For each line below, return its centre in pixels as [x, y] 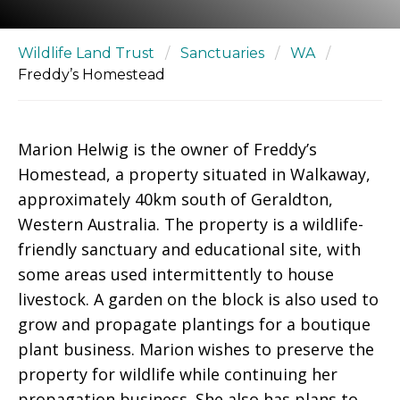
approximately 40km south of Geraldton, [175, 199]
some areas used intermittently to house [176, 274]
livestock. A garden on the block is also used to [198, 299]
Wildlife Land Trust [86, 53]
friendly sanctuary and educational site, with [189, 249]
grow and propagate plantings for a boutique [194, 324]
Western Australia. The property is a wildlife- [191, 224]
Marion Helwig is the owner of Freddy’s [167, 149]
